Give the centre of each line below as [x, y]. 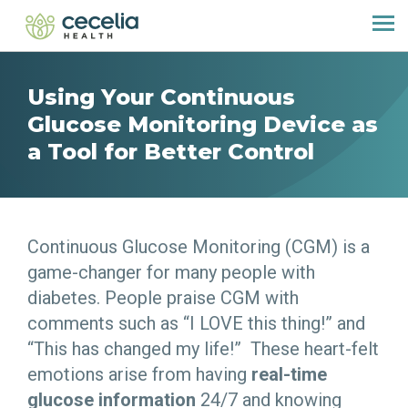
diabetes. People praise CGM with [163, 298]
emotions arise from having [139, 374]
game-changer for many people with [171, 272]
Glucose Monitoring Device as [203, 124]
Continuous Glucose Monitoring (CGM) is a [199, 247]
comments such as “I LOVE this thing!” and [196, 323]
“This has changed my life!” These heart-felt [203, 349]
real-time [289, 374]
